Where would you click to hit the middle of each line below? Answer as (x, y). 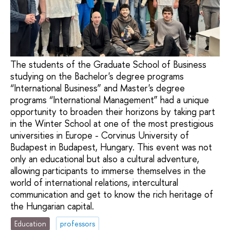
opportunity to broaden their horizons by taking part (113, 112)
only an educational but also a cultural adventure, (105, 159)
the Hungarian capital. (52, 206)
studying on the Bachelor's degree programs (97, 76)
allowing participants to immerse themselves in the (108, 171)
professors (78, 223)
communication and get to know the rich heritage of (112, 195)
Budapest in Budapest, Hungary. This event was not (111, 147)
